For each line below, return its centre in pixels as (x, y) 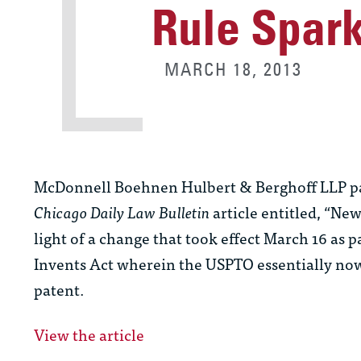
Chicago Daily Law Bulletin (123, 212)
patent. (61, 289)
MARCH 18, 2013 (234, 70)
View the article (89, 334)
